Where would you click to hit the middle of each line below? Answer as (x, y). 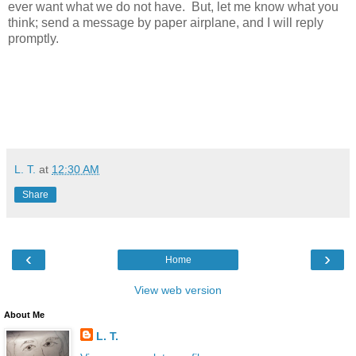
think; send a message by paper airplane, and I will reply (166, 23)
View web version (178, 290)
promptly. (33, 39)
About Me (24, 314)
